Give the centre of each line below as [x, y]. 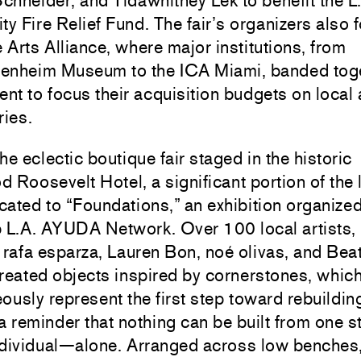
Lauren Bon [152, 251]
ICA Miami [220, 70]
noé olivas [245, 251]
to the [153, 70]
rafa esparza [51, 251]
